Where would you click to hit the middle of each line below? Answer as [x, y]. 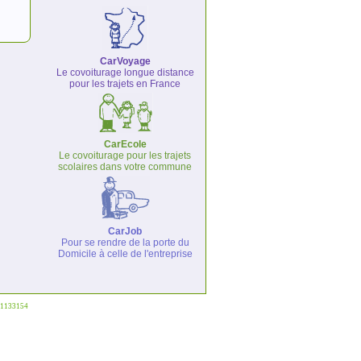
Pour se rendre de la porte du [125, 243]
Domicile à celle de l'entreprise [125, 254]
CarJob [125, 231]
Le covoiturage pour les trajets [125, 156]
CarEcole [125, 144]
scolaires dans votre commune [125, 167]
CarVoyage [125, 61]
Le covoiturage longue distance [125, 73]
